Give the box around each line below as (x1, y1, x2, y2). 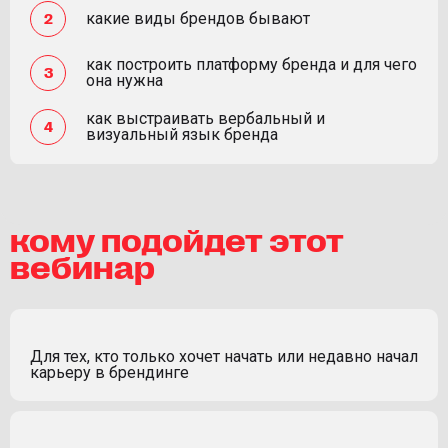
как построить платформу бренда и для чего (86, 54, 417, 74)
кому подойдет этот (10, 218, 344, 257)
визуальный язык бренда (86, 124, 278, 144)
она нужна (86, 70, 163, 90)
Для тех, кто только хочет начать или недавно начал (30, 346, 418, 366)
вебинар (10, 245, 155, 284)
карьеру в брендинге (30, 362, 189, 382)
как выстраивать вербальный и (86, 108, 325, 128)
